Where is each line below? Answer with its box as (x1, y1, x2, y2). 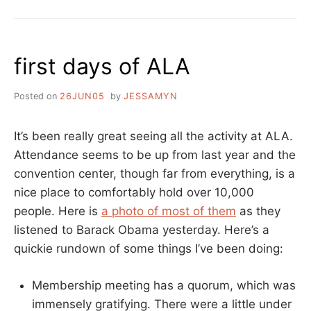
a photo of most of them (101, 204, 236, 219)
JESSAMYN (123, 91, 178, 102)
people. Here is (14, 204, 101, 219)
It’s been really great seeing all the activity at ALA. (14, 129, 293, 144)
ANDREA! (73, 13, 117, 24)
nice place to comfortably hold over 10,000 (14, 185, 254, 200)
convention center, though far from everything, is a (14, 167, 295, 181)
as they (236, 204, 280, 219)
